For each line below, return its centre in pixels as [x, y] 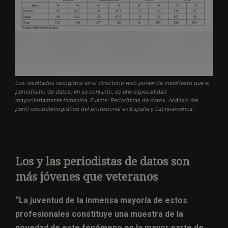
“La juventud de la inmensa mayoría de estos [101, 200]
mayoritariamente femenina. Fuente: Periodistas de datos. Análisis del [107, 100]
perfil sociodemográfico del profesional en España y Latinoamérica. [105, 109]
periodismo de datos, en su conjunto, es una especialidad [91, 91]
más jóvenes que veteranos [87, 177]
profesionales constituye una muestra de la [99, 214]
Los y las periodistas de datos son [103, 161]
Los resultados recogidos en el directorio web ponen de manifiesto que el [112, 83]
